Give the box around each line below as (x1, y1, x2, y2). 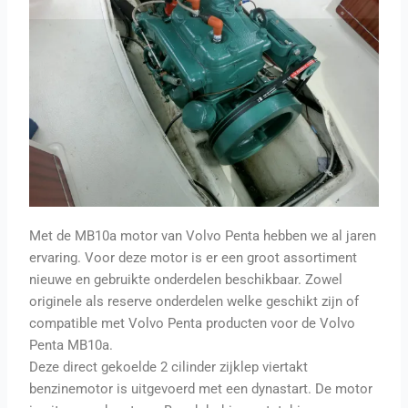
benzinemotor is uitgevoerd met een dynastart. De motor (29, 380, 373, 397)
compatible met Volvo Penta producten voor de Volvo (29, 314, 356, 331)
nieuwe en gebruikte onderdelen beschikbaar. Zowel (29, 270, 343, 288)
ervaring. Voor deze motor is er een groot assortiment (29, 249, 358, 266)
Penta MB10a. (29, 336, 114, 353)
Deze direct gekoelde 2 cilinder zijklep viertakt (29, 358, 309, 375)
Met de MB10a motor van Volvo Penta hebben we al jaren (29, 227, 377, 244)
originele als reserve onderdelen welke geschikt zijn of (29, 292, 360, 310)
